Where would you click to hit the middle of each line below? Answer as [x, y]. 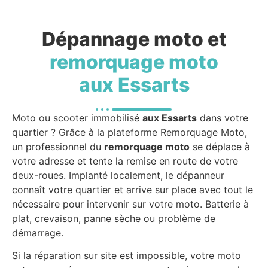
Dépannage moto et [134, 39]
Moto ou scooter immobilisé [77, 118]
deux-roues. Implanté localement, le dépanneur [118, 175]
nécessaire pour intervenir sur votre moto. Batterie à [130, 204]
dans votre [223, 118]
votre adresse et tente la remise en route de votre [125, 161]
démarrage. [38, 233]
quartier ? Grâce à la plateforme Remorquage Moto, [130, 132]
